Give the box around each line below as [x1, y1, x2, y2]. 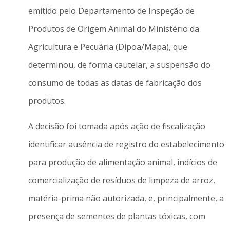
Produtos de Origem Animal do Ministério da [28, 23, 199, 35]
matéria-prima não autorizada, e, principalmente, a [28, 192, 224, 204]
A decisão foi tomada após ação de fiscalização [28, 120, 205, 132]
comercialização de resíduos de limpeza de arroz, [28, 174, 215, 186]
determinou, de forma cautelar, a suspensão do [28, 59, 210, 71]
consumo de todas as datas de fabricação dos [28, 77, 202, 89]
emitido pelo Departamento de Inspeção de [28, 5, 195, 17]
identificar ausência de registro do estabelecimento [28, 138, 224, 150]
